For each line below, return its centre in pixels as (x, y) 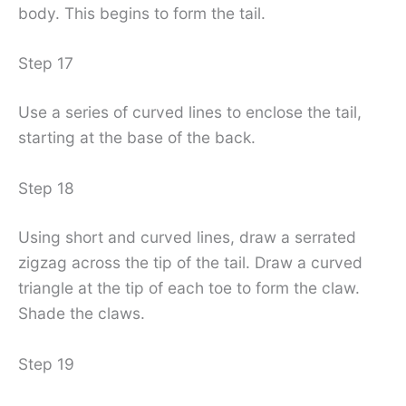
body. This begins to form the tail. (142, 13)
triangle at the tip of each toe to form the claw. (189, 288)
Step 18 (46, 188)
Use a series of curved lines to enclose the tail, (190, 112)
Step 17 (46, 63)
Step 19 (46, 363)
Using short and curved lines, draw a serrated (187, 237)
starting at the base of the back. (137, 138)
